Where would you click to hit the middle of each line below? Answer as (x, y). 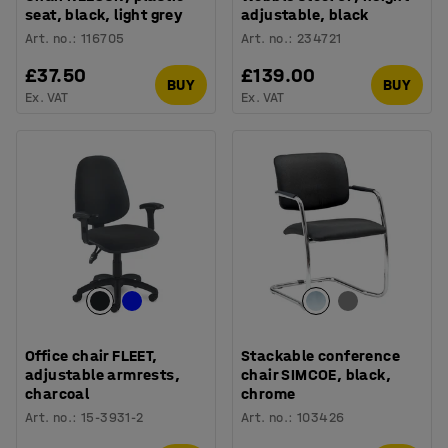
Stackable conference (320, 355)
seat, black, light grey (104, 14)
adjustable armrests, (102, 374)
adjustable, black (305, 14)
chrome (268, 393)
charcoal (57, 393)
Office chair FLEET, (91, 355)
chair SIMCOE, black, (316, 374)
